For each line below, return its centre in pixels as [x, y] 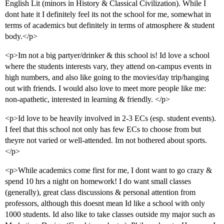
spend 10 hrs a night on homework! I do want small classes [98, 181]
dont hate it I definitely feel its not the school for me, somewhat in [108, 14]
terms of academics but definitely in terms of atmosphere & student [110, 25]
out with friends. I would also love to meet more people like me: [105, 88]
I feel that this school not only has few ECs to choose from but [103, 129]
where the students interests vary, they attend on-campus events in [108, 66]
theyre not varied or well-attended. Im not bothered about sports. [106, 140]
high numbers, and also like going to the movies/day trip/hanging [107, 77]
